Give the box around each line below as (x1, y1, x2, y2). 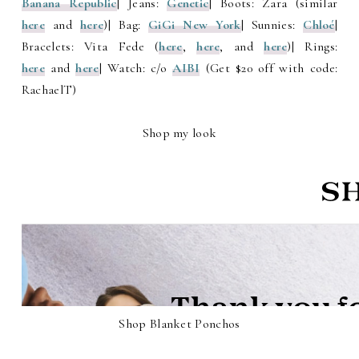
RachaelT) (21, 82, 77, 99)
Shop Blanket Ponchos (119, 316, 240, 333)
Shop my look (142, 125, 217, 142)
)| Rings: (287, 38, 338, 55)
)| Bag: (103, 17, 149, 34)
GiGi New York (148, 17, 241, 34)
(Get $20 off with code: (200, 60, 338, 77)
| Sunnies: (240, 17, 304, 34)
